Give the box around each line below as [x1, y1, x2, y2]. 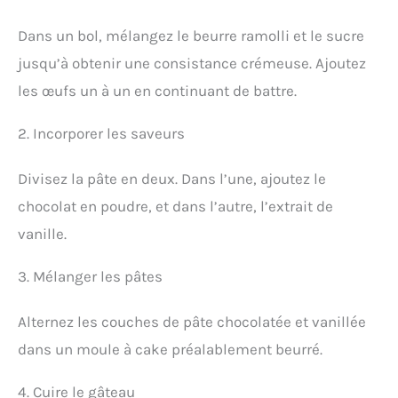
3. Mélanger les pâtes [18, 267, 163, 286]
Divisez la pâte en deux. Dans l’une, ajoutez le [18, 170, 326, 188]
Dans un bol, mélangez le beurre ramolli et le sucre [18, 27, 364, 45]
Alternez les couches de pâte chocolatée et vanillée [18, 313, 366, 331]
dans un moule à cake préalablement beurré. [18, 340, 322, 359]
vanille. [18, 225, 67, 243]
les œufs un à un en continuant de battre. [18, 82, 297, 100]
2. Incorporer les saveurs [18, 124, 185, 143]
